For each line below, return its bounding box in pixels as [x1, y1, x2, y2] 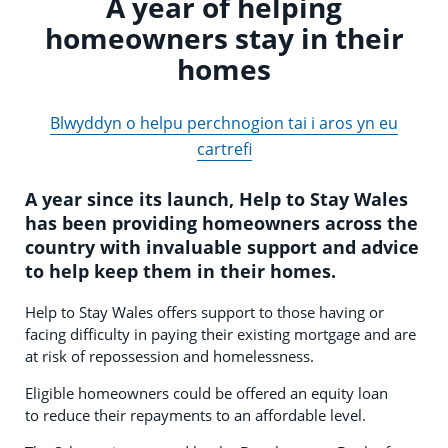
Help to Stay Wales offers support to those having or [25, 301, 384, 322]
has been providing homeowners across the [25, 210, 418, 235]
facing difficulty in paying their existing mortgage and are [25, 323, 416, 344]
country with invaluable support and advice [25, 234, 419, 259]
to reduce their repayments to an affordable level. [25, 404, 370, 425]
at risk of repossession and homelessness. [25, 345, 318, 366]
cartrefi [196, 137, 252, 160]
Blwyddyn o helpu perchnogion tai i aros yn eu [50, 111, 398, 134]
